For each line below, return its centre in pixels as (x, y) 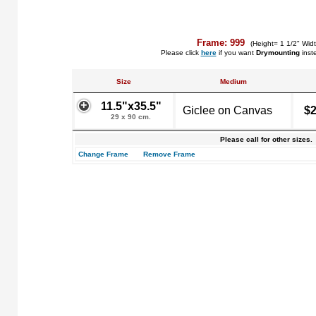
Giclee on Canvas (227, 110)
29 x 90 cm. (131, 117)
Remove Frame (169, 154)
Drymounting (278, 53)
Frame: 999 (222, 43)
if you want (236, 53)
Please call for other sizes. (266, 139)
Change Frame (103, 154)
